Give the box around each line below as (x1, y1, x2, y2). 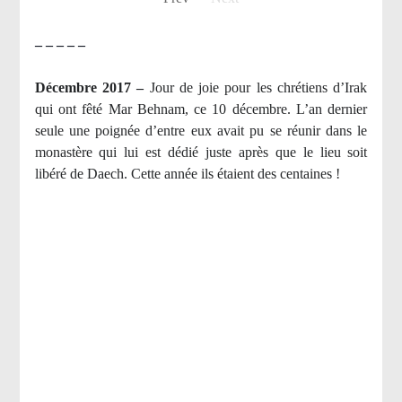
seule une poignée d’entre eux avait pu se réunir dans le (34, 123, 368, 139)
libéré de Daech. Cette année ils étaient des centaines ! (34, 166, 340, 182)
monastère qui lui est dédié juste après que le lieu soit (34, 144, 368, 161)
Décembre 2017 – (34, 80, 150, 96)
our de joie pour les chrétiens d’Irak (154, 80, 368, 96)
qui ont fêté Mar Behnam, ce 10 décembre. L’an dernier (34, 101, 368, 118)
